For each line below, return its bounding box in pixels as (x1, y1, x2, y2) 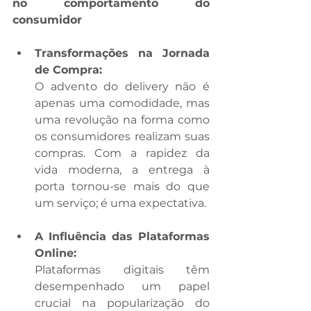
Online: (35, 246, 80, 260)
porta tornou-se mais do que (35, 180, 210, 194)
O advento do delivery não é (35, 80, 210, 94)
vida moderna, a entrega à (35, 163, 210, 177)
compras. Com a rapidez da (35, 146, 210, 160)
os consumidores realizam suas (35, 130, 210, 144)
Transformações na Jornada (35, 47, 210, 60)
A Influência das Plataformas (35, 230, 210, 244)
